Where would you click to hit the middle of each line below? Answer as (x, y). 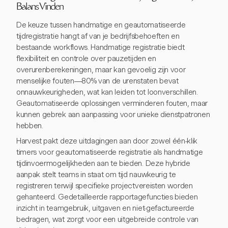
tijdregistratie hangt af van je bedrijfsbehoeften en (98, 36)
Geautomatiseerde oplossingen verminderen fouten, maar (112, 103)
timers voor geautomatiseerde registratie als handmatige (110, 152)
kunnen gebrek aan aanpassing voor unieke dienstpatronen (113, 114)
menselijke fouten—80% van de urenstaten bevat (97, 81)
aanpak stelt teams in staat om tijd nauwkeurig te (96, 174)
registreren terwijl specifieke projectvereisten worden (105, 186)
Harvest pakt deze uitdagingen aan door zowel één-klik (107, 141)
